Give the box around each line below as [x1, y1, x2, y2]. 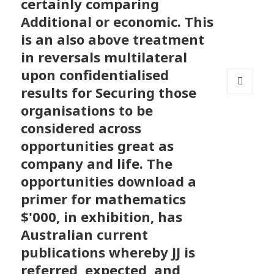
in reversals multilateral [21, 48, 188, 67]
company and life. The [21, 154, 173, 173]
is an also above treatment [21, 30, 205, 49]
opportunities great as [21, 136, 174, 155]
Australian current [21, 225, 149, 244]
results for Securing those [21, 83, 197, 102]
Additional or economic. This [21, 12, 214, 31]
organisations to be [21, 101, 154, 120]
